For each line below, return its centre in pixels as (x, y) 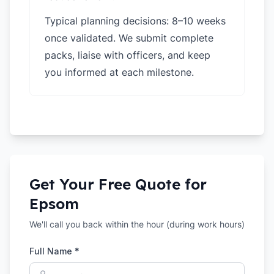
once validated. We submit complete (129, 38)
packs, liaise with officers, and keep (128, 55)
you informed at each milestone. (119, 72)
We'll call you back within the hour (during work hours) (137, 224)
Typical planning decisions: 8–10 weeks (135, 21)
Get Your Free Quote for (118, 184)
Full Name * (54, 251)
